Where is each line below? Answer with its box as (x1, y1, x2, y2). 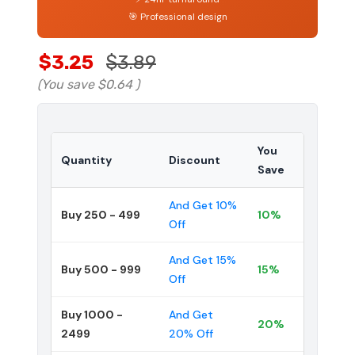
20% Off (169, 326, 213, 341)
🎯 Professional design (128, 10, 227, 23)
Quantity (61, 152, 112, 167)
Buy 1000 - (61, 307, 123, 322)
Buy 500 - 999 (61, 261, 141, 277)
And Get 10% (169, 197, 237, 212)
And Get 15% (169, 252, 236, 267)
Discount (169, 152, 220, 167)
